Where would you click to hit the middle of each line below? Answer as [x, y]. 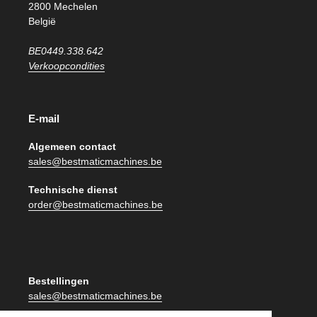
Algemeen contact [72, 146]
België [42, 22]
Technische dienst [73, 189]
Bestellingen [59, 281]
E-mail [44, 119]
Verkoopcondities [67, 66]
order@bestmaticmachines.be [96, 204]
